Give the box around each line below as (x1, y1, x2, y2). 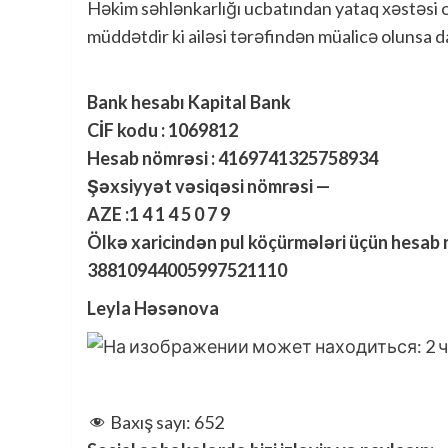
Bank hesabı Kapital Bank (87, 91, 291, 113)
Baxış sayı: (110, 411, 191, 433)
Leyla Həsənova (87, 297, 219, 319)
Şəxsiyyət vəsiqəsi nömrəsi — (87, 175, 330, 197)
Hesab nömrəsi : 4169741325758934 (87, 147, 378, 169)
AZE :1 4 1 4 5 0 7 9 (87, 203, 230, 225)
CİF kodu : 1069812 (87, 119, 238, 141)
